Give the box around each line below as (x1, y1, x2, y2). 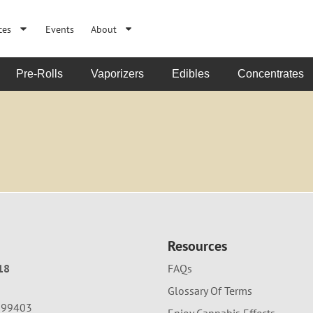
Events (45, 22, 74, 36)
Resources (168, 237, 227, 255)
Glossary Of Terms (168, 284, 252, 298)
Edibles (172, 68, 210, 80)
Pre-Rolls (16, 68, 63, 80)
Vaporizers (91, 68, 144, 80)
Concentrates (238, 68, 304, 80)
